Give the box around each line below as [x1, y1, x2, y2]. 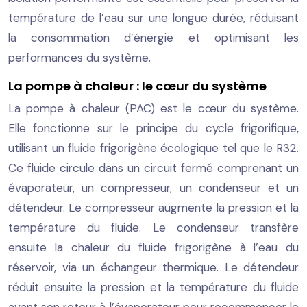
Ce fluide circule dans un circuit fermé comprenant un [8, 160, 299, 175]
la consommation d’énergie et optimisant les [8, 29, 299, 45]
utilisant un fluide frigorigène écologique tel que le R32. [8, 140, 299, 156]
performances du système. [8, 49, 151, 65]
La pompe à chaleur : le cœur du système [8, 77, 267, 95]
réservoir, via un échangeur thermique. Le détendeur [8, 259, 299, 275]
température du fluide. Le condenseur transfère [8, 219, 299, 235]
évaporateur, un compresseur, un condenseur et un [8, 180, 299, 195]
